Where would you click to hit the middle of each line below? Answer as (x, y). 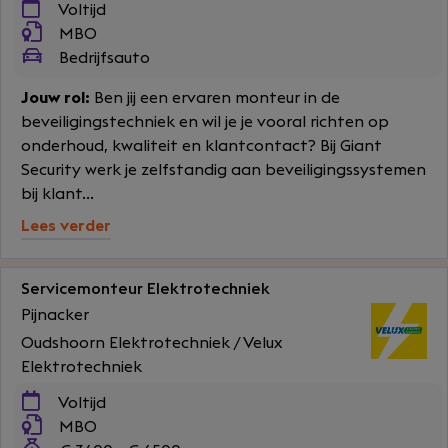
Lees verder (66, 226)
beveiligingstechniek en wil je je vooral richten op (205, 122)
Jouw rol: (55, 98)
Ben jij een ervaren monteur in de (215, 98)
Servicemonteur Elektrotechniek (145, 289)
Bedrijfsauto (102, 58)
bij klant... (57, 194)
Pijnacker (55, 315)
